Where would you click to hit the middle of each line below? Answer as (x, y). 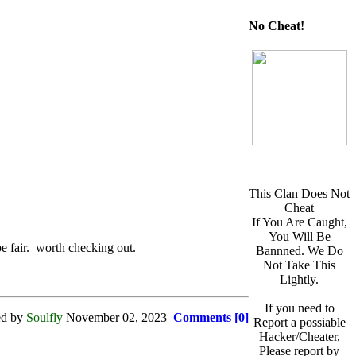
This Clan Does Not (299, 194)
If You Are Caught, (299, 222)
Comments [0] (211, 318)
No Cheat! (277, 25)
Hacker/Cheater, (299, 337)
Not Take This (299, 265)
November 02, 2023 (118, 318)
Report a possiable (299, 323)
